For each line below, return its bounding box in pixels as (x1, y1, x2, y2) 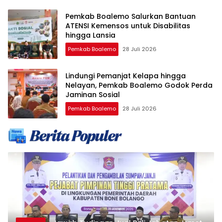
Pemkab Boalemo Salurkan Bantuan (65, 11, 196, 22)
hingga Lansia (65, 30, 115, 41)
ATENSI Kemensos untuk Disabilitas (65, 21, 190, 31)
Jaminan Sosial (65, 90, 120, 100)
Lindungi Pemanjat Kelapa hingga (65, 71, 186, 81)
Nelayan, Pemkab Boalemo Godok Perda (65, 80, 213, 91)
